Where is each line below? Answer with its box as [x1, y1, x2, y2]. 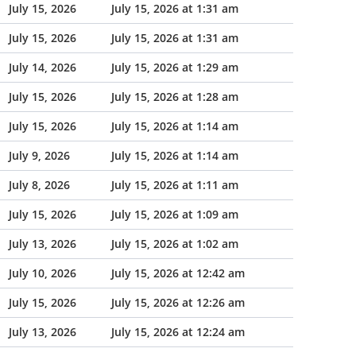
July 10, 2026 [9, 265, 76, 281]
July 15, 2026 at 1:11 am [111, 177, 238, 192]
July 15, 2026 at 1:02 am [111, 236, 238, 251]
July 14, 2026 [9, 60, 76, 75]
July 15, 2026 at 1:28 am [111, 89, 238, 104]
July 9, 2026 [9, 148, 70, 163]
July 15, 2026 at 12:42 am [111, 265, 245, 281]
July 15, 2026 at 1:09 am [111, 207, 238, 222]
